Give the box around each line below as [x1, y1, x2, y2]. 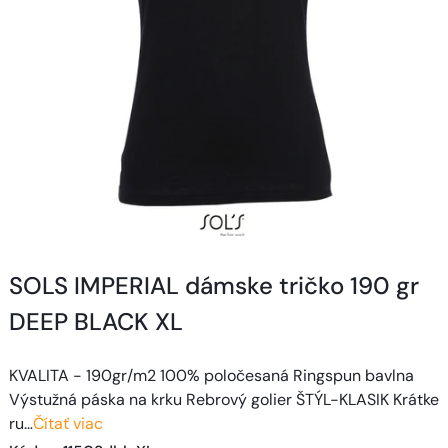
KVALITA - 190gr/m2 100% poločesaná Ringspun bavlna [9, 364, 414, 386]
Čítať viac [33, 412, 103, 434]
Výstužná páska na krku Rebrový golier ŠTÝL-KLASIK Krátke [9, 388, 439, 410]
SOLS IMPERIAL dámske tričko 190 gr [9, 269, 419, 301]
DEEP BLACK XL [9, 305, 183, 337]
